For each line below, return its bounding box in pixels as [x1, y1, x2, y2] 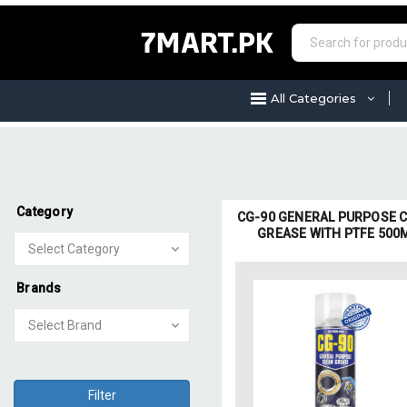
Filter [87, 388, 116, 402]
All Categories [270, 91, 367, 105]
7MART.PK [141, 25, 274, 60]
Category [16, 204, 73, 219]
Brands [16, 281, 62, 295]
